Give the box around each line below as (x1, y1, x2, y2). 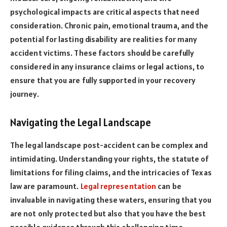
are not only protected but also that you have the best (10, 208, 206, 218)
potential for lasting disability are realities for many (10, 34, 198, 45)
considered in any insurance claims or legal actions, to (10, 61, 205, 72)
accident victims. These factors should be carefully (10, 48, 195, 58)
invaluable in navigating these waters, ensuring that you (10, 194, 212, 205)
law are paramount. (10, 180, 79, 191)
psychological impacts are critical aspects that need (10, 7, 200, 17)
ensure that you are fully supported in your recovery (10, 75, 196, 86)
